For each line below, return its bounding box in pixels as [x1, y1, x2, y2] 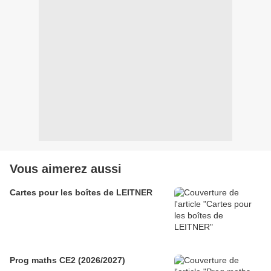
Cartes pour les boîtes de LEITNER [10, 188, 152, 198]
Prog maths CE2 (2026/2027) [10, 255, 125, 266]
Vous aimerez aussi [10, 162, 122, 176]
